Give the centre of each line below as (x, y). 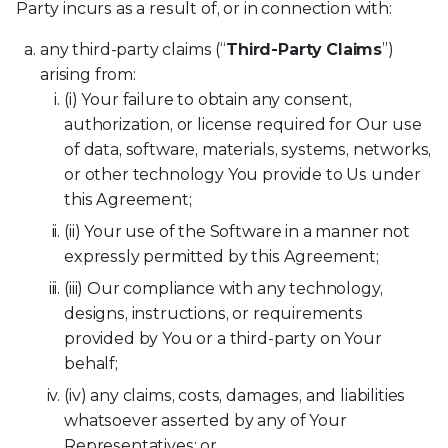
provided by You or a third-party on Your (223, 338)
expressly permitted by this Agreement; (221, 256)
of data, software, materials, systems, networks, (248, 149)
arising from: (88, 74)
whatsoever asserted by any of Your (205, 421)
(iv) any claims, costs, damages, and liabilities (235, 396)
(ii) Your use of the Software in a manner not (237, 231)
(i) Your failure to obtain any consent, (208, 99)
